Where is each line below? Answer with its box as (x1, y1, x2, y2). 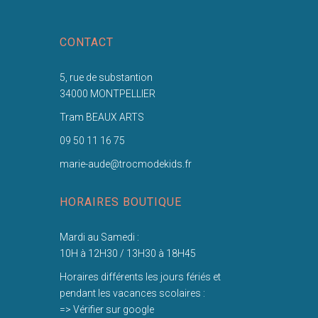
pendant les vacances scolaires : (59, 287, 205, 299)
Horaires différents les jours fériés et (59, 271, 221, 283)
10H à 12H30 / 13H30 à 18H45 (59, 248, 196, 259)
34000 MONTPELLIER (59, 88, 155, 99)
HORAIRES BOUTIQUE (59, 195, 182, 209)
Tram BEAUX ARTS (59, 111, 144, 123)
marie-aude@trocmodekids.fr (59, 158, 192, 170)
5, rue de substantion (59, 72, 153, 83)
